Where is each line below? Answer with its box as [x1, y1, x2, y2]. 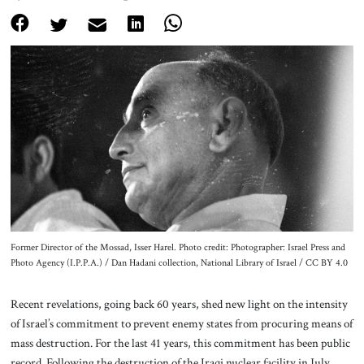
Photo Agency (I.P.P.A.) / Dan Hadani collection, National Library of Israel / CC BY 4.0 [10, 256, 348, 269]
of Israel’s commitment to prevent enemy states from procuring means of [10, 315, 353, 332]
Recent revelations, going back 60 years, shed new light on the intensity [10, 296, 348, 313]
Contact [162, 44, 202, 60]
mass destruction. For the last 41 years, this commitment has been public [10, 335, 350, 352]
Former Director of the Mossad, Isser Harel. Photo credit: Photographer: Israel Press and [10, 240, 345, 253]
